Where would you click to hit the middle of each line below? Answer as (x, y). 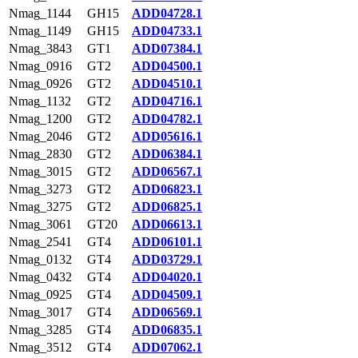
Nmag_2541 (40, 242)
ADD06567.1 (167, 171)
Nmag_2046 (40, 136)
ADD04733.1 (167, 31)
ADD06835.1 (167, 330)
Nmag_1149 (40, 31)
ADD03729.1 (167, 259)
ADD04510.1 (167, 84)
